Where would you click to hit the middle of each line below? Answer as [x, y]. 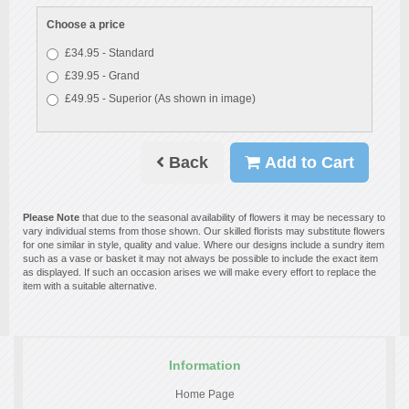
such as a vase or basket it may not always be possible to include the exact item [200, 259]
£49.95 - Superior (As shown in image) [160, 99]
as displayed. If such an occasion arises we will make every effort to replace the [199, 273]
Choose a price [86, 24]
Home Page [204, 395]
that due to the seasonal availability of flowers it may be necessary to [232, 218]
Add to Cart [307, 163]
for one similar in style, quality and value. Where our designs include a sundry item [204, 245]
